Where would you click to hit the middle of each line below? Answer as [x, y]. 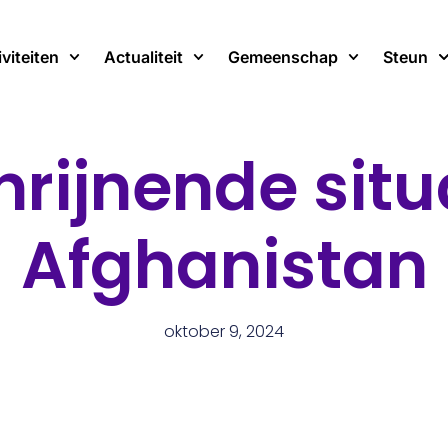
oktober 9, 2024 [224, 332]
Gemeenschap [283, 57]
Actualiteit [144, 57]
